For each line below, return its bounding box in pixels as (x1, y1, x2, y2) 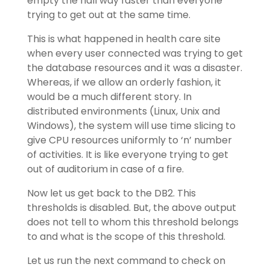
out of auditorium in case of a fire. (27, 162, 184, 176)
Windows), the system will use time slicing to (27, 119, 236, 133)
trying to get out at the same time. (27, 8, 190, 22)
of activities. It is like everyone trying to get (27, 148, 228, 162)
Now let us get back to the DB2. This (27, 186, 196, 200)
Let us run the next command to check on (27, 254, 225, 268)
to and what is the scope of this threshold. (27, 230, 225, 243)
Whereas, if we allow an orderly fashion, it (27, 75, 221, 89)
